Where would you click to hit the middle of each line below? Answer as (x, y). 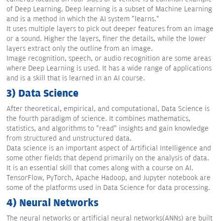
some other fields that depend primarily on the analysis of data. (108, 158)
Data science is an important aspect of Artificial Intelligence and (109, 148)
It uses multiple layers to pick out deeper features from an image (110, 29)
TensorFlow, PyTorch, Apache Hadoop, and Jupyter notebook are (109, 178)
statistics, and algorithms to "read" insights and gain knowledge (108, 129)
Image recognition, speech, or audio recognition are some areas (109, 59)
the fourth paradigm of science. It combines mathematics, (98, 119)
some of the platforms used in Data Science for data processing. (108, 188)
